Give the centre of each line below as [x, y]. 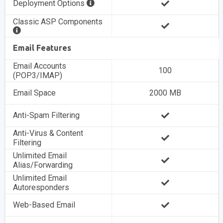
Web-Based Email [44, 205]
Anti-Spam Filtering [47, 115]
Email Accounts [40, 66]
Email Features [42, 48]
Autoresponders [41, 187]
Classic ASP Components [58, 22]
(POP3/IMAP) [38, 75]
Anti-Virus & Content [48, 133]
